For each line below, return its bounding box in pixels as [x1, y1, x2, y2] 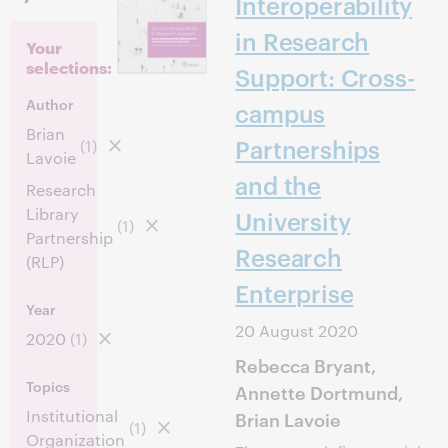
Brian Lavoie [235, 406, 341, 431]
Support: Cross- [235, 61, 416, 93]
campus [235, 97, 326, 129]
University [235, 205, 351, 237]
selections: [26, 55, 112, 78]
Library [26, 203, 79, 224]
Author [26, 94, 75, 113]
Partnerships [235, 133, 380, 165]
